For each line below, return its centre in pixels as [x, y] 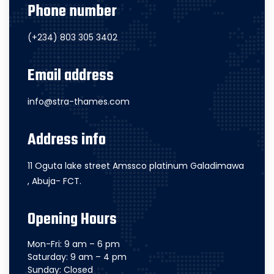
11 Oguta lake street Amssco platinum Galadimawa [136, 166]
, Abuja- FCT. [54, 181]
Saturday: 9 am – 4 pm [77, 257]
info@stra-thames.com [79, 102]
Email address [71, 76]
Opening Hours [72, 220]
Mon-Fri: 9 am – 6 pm [74, 244]
